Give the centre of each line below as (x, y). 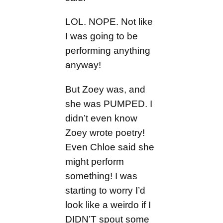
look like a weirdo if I (108, 205)
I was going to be (102, 36)
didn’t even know (102, 118)
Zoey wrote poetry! (105, 132)
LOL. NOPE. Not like (109, 22)
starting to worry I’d (106, 190)
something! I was (102, 176)
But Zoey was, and (106, 89)
